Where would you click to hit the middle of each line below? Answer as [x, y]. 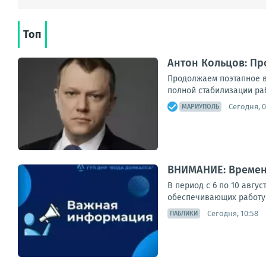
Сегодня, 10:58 [233, 213]
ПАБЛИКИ [184, 213]
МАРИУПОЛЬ [200, 107]
